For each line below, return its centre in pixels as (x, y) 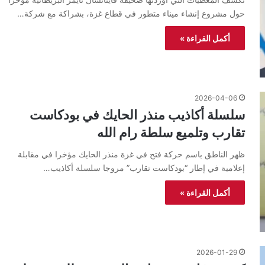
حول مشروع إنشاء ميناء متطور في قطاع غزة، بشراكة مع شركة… (131, 14)
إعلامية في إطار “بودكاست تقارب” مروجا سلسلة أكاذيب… (144, 168)
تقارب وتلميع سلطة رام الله (171, 133)
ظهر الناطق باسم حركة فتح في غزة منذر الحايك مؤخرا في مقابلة (131, 154)
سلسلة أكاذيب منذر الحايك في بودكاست (137, 115)
